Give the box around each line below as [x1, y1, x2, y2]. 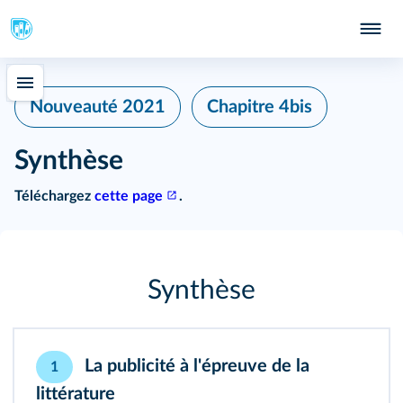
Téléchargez [14, 189, 94, 203]
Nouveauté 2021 [30, 98, 166, 116]
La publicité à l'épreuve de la [85, 357, 309, 376]
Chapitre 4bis [207, 98, 312, 116]
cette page [94, 189, 163, 203]
